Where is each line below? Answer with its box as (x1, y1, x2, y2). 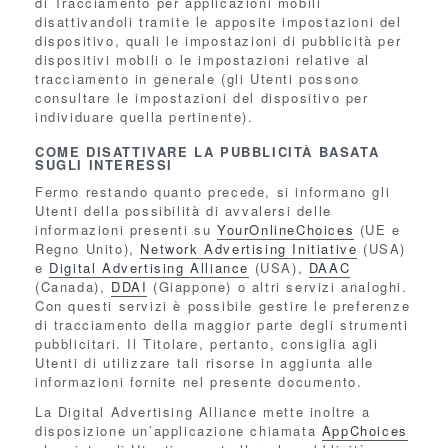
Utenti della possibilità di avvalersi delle (35, 201, 332, 220)
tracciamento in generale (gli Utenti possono (35, 69, 360, 88)
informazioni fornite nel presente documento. (35, 372, 363, 391)
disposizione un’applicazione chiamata (35, 421, 322, 440)
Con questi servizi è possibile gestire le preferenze (35, 296, 411, 315)
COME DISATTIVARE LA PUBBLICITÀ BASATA (35, 142, 380, 161)
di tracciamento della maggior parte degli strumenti (35, 315, 409, 334)
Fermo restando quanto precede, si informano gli (35, 182, 391, 201)
